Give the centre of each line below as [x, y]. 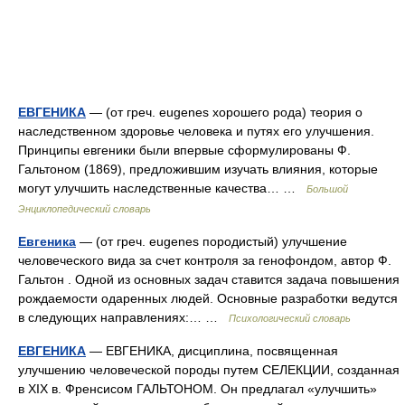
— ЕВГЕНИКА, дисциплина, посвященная [212, 351]
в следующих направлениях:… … [123, 317]
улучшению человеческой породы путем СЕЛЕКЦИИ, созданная [209, 370]
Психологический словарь [290, 318]
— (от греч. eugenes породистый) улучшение [212, 241]
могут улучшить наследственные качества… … [162, 188]
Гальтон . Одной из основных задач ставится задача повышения [209, 279]
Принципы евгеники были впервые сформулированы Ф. [184, 150]
